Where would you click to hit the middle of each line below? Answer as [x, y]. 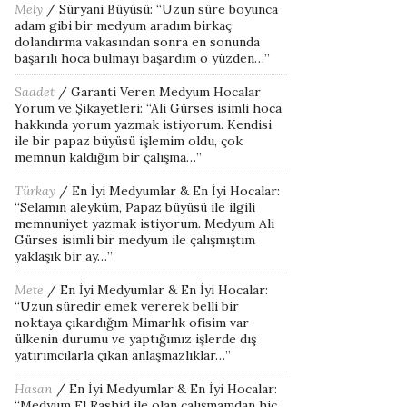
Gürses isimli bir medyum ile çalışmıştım [135, 240]
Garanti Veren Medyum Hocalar [166, 92]
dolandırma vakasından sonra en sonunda [137, 42]
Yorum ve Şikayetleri [77, 108]
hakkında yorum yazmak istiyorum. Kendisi [143, 124]
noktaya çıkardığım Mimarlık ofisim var [132, 323]
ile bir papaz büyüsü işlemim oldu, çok [129, 141]
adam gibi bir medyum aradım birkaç [123, 25]
